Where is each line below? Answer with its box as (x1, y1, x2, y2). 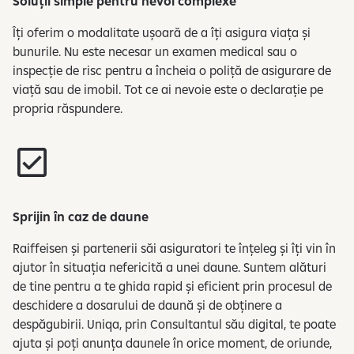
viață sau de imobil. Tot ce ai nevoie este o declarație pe (13, 81, 323, 97)
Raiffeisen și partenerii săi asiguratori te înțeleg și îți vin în (13, 239, 336, 256)
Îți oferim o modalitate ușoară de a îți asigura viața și (13, 24, 311, 40)
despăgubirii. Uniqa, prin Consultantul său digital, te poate (13, 315, 336, 332)
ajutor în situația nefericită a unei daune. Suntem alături (13, 258, 326, 275)
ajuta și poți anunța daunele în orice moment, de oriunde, (13, 334, 332, 351)
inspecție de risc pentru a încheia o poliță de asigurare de (13, 62, 331, 78)
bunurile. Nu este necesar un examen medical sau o (13, 43, 297, 59)
